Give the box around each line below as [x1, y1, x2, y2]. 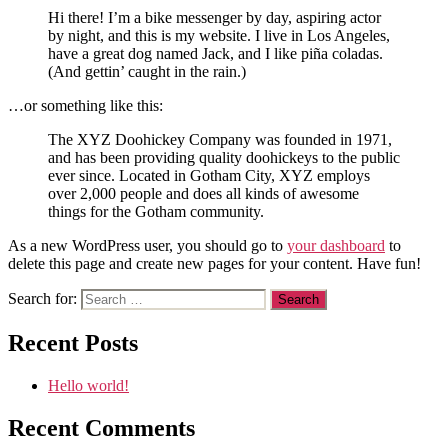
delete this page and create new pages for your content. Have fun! [8, 254, 421, 272]
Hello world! [48, 376, 129, 394]
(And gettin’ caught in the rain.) [48, 62, 246, 80]
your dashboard [287, 236, 385, 254]
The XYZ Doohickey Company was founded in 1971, [48, 130, 392, 148]
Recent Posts [8, 329, 138, 356]
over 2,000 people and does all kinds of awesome [48, 184, 359, 202]
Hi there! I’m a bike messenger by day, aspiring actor [48, 8, 381, 26]
